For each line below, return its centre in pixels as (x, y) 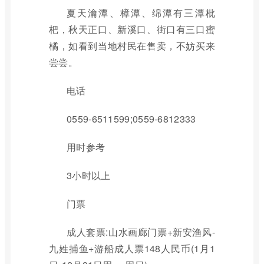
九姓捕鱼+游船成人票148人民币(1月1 (132, 248)
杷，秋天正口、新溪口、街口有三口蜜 (132, 29)
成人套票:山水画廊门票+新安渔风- (141, 232)
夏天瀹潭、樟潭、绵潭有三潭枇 (141, 13)
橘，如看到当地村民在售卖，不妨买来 (132, 46)
